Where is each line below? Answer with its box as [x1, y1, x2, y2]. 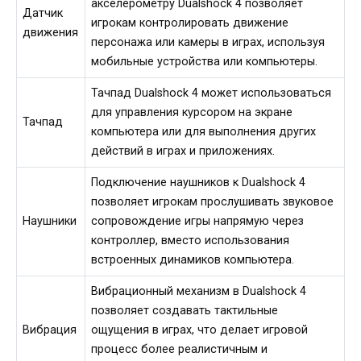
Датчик [23, 6, 64, 21]
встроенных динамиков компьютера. [91, 253, 295, 268]
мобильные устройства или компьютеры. [91, 55, 318, 69]
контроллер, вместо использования [91, 234, 290, 248]
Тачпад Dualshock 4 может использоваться [91, 86, 332, 101]
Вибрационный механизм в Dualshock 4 [91, 284, 307, 299]
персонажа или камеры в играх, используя [91, 35, 326, 50]
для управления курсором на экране [91, 106, 293, 120]
